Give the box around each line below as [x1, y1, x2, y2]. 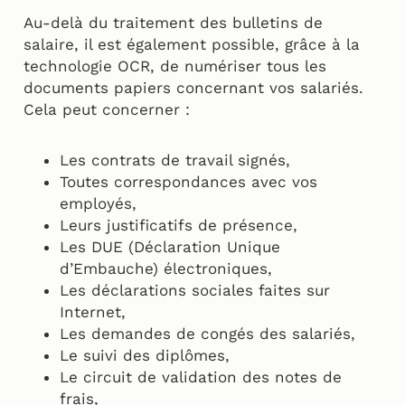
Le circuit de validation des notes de [60, 368, 342, 387]
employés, [60, 194, 137, 213]
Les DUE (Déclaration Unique [60, 238, 280, 257]
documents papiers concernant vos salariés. [24, 79, 363, 98]
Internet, [60, 303, 126, 322]
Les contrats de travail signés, [60, 151, 290, 170]
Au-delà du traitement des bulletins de [24, 14, 323, 33]
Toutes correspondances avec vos [60, 173, 317, 192]
